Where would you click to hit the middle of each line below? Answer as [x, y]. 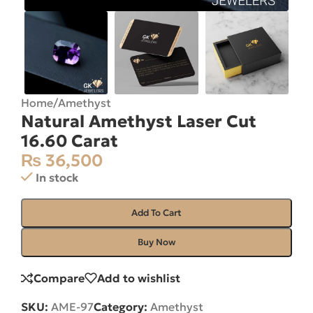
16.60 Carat [70, 141]
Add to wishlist [139, 278]
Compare [59, 278]
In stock [57, 178]
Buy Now [156, 242]
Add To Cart [156, 213]
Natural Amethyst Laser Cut [139, 122]
